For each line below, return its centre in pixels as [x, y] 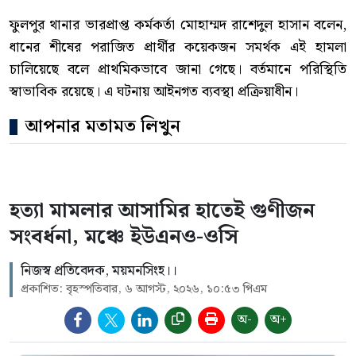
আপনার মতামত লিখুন [103, 127]
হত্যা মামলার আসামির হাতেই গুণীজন [162, 211]
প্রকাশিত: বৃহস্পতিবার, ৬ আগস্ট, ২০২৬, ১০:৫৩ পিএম [144, 290]
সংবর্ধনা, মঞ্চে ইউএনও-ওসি [124, 238]
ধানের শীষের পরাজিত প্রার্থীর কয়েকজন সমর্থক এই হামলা [178, 48]
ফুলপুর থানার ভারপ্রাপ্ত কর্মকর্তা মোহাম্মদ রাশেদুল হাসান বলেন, [178, 25]
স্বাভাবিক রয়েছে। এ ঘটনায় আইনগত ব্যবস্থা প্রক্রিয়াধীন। [154, 92]
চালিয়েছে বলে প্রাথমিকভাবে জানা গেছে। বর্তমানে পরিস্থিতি [178, 70]
